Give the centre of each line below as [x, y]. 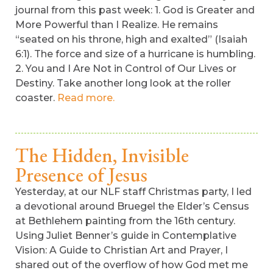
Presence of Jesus [81, 175]
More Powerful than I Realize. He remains [117, 25]
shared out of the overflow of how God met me [132, 265]
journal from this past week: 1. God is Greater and [135, 10]
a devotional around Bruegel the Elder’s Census [132, 206]
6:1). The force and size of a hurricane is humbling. [135, 54]
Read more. [86, 98]
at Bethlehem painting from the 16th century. [125, 221]
